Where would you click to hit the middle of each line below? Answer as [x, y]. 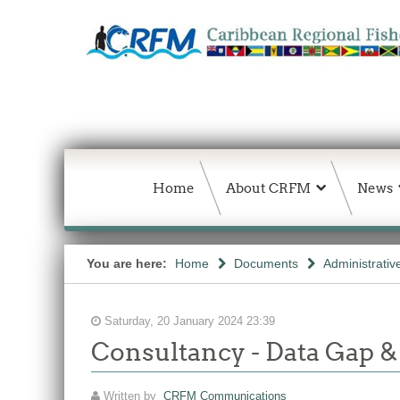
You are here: [129, 263]
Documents [266, 263]
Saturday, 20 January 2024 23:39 [188, 321]
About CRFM [268, 188]
